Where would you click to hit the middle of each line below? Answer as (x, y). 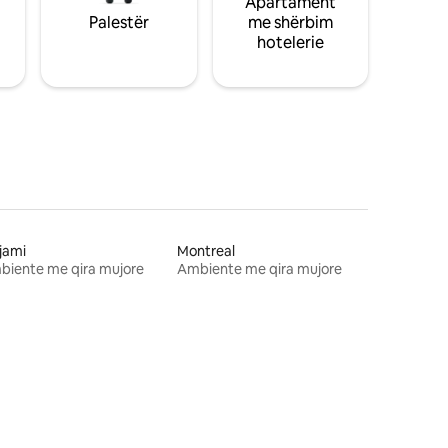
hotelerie (290, 42)
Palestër (118, 22)
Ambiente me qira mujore (260, 269)
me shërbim (290, 22)
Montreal (206, 251)
